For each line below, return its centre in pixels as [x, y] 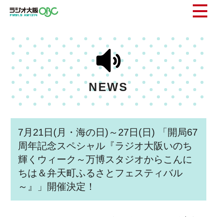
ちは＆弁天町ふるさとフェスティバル [101, 173]
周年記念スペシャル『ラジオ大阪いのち [105, 146]
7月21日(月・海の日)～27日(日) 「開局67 [108, 132]
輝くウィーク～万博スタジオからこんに [105, 159]
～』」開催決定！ [57, 186]
